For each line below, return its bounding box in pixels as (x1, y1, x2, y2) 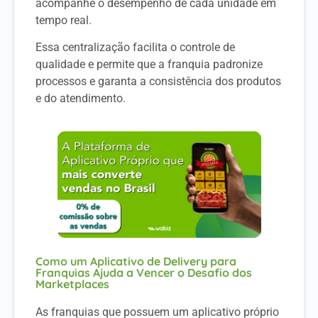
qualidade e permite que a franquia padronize (35, 57, 263, 71)
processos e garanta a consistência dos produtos (35, 74, 281, 88)
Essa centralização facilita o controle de (35, 40, 235, 54)
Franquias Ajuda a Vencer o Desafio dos (35, 265, 252, 280)
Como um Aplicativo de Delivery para (35, 254, 236, 269)
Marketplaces (35, 277, 109, 292)
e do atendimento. (35, 91, 126, 105)
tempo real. (35, 13, 94, 27)
